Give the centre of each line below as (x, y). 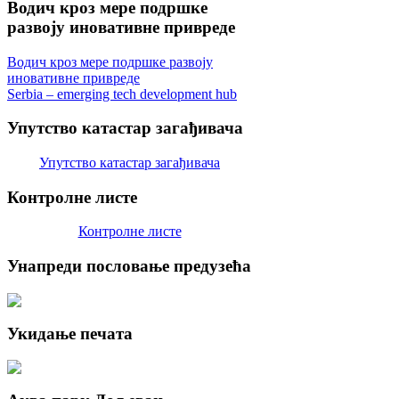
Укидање (41, 333)
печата (104, 333)
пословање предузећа (167, 266)
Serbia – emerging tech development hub (122, 94)
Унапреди (45, 266)
